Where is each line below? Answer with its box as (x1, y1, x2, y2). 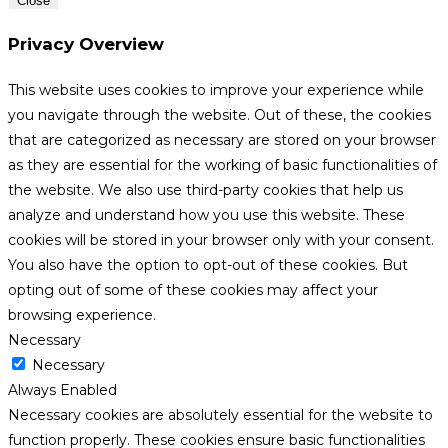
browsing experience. (8, 306, 156, 325)
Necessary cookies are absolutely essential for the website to (8, 406, 433, 425)
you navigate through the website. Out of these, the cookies (8, 106, 431, 125)
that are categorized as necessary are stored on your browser (8, 131, 436, 150)
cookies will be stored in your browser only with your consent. (8, 231, 434, 250)
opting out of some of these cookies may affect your (8, 281, 378, 300)
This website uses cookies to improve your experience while (8, 81, 424, 100)
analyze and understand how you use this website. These (8, 206, 405, 225)
